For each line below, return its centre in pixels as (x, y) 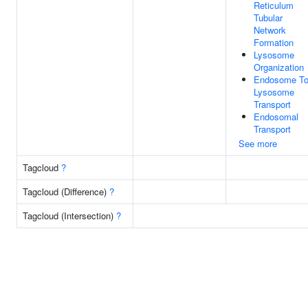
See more (258, 143)
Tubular (268, 18)
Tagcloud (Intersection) (69, 216)
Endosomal (276, 117)
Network (270, 30)
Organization (279, 67)
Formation (274, 42)
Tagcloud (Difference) (66, 191)
